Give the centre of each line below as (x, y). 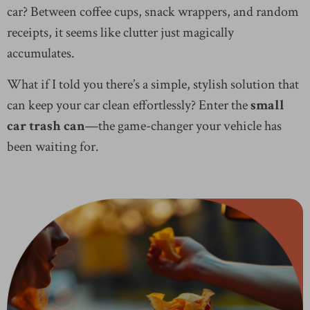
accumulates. (41, 53)
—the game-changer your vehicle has (183, 126)
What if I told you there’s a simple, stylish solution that (153, 84)
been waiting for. (53, 147)
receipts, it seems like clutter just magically (120, 33)
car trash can (46, 126)
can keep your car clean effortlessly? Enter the (129, 105)
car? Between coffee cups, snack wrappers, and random (153, 12)
